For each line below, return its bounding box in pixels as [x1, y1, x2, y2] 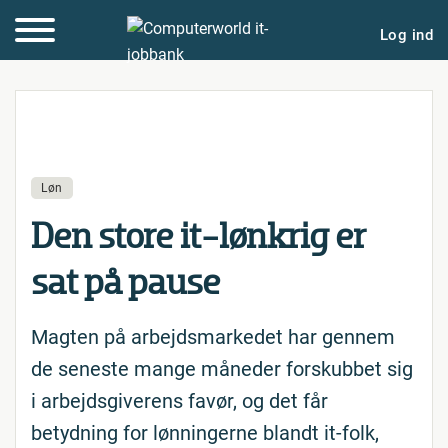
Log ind [379, 25, 433, 44]
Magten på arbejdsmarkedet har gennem [31, 325, 395, 349]
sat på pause [31, 261, 221, 304]
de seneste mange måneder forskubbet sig [31, 357, 413, 381]
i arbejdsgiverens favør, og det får [31, 389, 328, 413]
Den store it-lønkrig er [31, 215, 367, 258]
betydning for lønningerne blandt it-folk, [31, 421, 379, 445]
